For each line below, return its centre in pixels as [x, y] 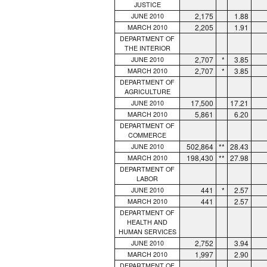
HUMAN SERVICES [147, 231]
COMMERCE [147, 135]
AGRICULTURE [147, 91]
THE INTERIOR [147, 48]
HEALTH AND [147, 222]
